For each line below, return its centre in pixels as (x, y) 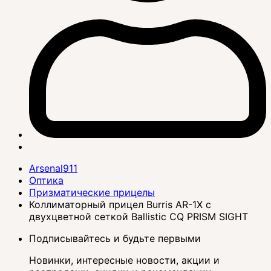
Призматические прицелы (92, 193)
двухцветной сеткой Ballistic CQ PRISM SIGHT (139, 217)
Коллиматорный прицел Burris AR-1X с (120, 205)
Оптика (46, 181)
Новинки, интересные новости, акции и (124, 260)
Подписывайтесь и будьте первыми (115, 239)
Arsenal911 (53, 168)
